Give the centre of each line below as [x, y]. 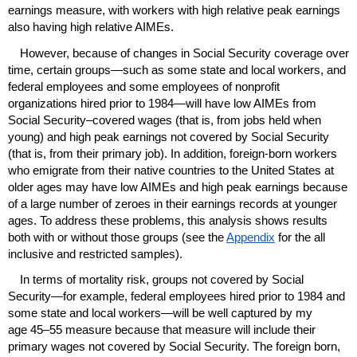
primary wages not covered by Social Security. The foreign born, [174, 346]
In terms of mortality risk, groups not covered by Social [162, 279]
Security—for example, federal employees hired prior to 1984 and [177, 296]
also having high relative [71, 27]
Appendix [251, 237]
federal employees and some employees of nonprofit [144, 86]
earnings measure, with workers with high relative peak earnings [174, 10]
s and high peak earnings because [259, 186]
